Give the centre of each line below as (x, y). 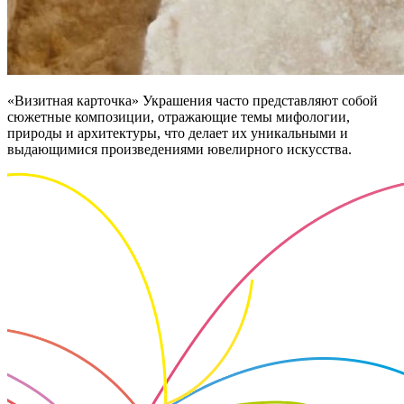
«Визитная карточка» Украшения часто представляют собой (193, 101)
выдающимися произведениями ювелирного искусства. (179, 150)
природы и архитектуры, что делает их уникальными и (178, 133)
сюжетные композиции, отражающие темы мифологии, (179, 117)
